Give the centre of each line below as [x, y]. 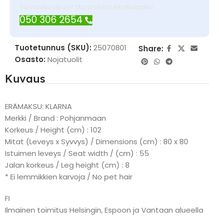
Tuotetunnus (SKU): [54, 48]
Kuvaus [25, 79]
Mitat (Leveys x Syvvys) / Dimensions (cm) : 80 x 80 [97, 142]
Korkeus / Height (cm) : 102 [53, 130]
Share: [151, 48]
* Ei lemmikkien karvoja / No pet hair [69, 177]
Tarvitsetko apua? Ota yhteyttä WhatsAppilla [86, 7]
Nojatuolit [65, 59]
